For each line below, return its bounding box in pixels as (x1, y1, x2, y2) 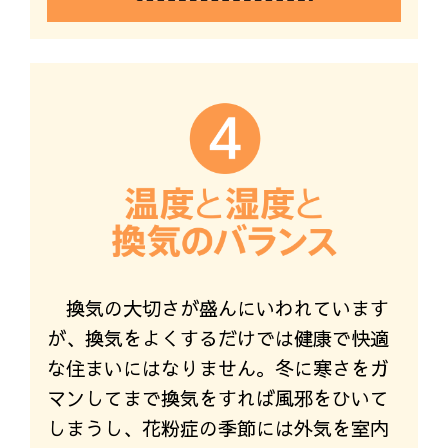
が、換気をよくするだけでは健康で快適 (46, 324, 389, 351)
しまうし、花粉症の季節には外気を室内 (46, 414, 389, 441)
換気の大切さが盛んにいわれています (65, 294, 389, 321)
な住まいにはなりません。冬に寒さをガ (46, 354, 389, 381)
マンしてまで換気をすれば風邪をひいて (46, 384, 389, 411)
